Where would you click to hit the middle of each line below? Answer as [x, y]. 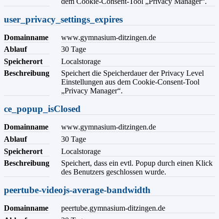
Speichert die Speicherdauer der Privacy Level [132, 73]
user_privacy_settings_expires [63, 19]
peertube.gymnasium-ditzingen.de [113, 208]
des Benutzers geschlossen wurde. [114, 172]
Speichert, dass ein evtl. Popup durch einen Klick [137, 163]
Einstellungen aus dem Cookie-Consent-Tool [130, 82]
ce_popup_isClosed [42, 109]
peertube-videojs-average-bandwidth [77, 190]
